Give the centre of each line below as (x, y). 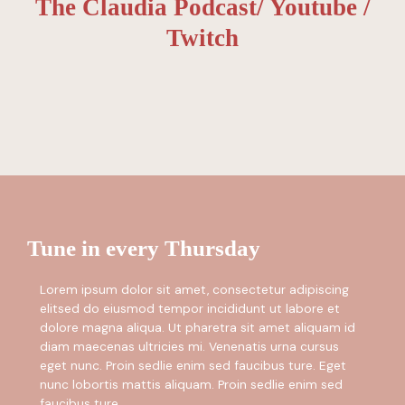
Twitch (202, 38)
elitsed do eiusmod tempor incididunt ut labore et (189, 308)
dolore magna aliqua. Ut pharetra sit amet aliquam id (197, 327)
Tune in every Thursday (144, 248)
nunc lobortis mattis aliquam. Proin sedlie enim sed (191, 384)
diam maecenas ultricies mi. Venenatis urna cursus (189, 346)
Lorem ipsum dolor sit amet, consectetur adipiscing (194, 289)
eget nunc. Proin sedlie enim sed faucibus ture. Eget (193, 365)
